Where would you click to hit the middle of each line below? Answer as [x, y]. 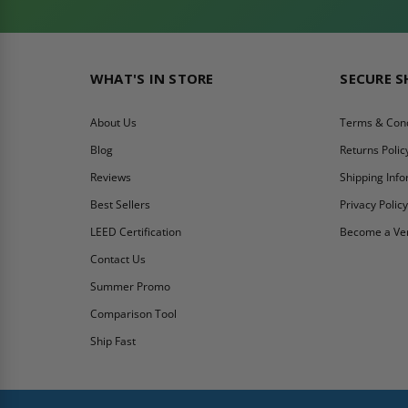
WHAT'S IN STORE [152, 78]
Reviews [110, 177]
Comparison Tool [133, 313]
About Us [113, 122]
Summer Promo [130, 286]
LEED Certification [135, 231]
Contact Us [117, 259]
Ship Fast [112, 341]
